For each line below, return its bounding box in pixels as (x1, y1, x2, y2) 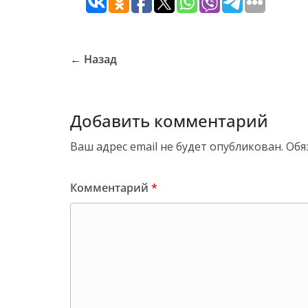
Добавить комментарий (70, 109, 268, 133)
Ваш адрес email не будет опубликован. (70, 139, 283, 155)
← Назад (70, 52, 117, 67)
